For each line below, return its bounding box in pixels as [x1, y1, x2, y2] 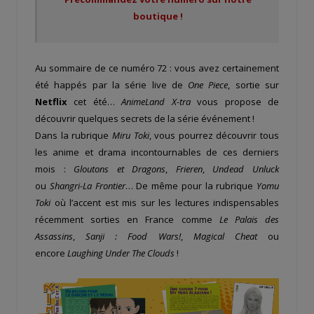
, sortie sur [228, 78, 280, 91]
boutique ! [133, 10, 183, 23]
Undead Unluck [204, 162, 280, 175]
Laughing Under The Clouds [67, 246, 175, 259]
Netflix [35, 95, 67, 108]
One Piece [188, 78, 228, 91]
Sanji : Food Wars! [86, 229, 181, 243]
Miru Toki [109, 128, 149, 142]
